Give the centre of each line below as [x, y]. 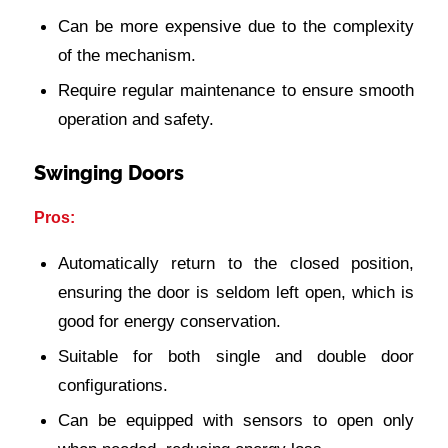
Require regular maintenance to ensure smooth [236, 90]
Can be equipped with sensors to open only [236, 419]
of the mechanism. [126, 55]
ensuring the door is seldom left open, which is [236, 291]
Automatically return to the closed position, [236, 262]
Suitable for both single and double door [236, 355]
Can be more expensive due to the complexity [236, 26]
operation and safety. [135, 119]
